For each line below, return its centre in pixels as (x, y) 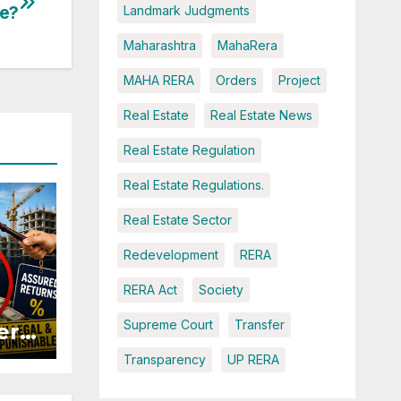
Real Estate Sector (177, 220)
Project (299, 81)
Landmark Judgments (186, 11)
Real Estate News (261, 115)
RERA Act (150, 290)
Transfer (259, 325)
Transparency (164, 360)
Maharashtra (159, 46)
